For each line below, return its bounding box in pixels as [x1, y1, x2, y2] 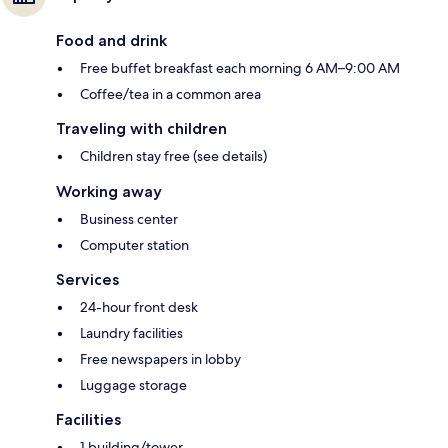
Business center [80, 210, 178, 229]
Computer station [80, 236, 189, 255]
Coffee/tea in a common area [80, 85, 261, 104]
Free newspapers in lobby [80, 350, 241, 369]
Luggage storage [80, 376, 187, 395]
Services [56, 270, 119, 290]
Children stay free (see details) [80, 147, 267, 166]
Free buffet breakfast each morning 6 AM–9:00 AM [80, 59, 400, 78]
